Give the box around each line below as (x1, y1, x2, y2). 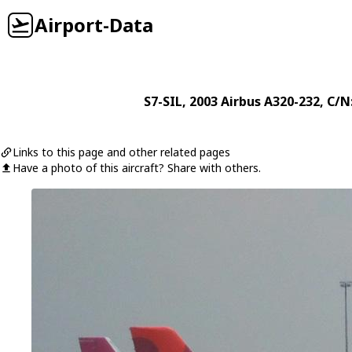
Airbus (220, 93, 261, 110)
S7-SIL (143, 93, 182, 110)
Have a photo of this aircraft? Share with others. (13, 160, 261, 175)
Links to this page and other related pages (13, 145, 230, 159)
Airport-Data (35, 12, 153, 38)
